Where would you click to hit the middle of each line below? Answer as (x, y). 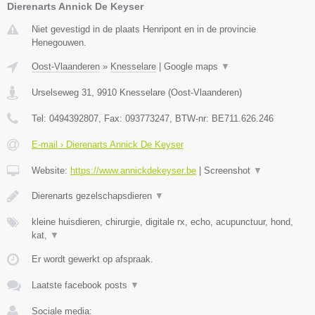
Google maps (192, 66)
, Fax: (112, 118)
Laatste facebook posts (81, 285)
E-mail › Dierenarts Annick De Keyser (108, 144)
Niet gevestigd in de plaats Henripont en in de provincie (144, 29)
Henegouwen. (59, 43)
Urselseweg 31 (62, 92)
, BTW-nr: (191, 118)
